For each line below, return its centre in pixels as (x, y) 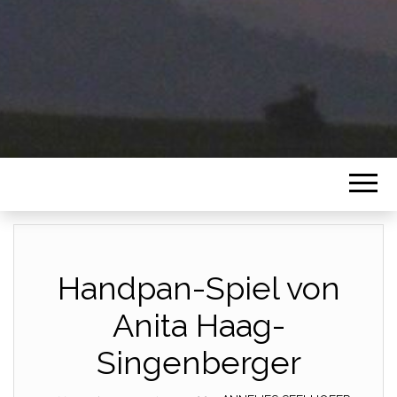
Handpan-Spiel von (198, 288)
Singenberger (198, 362)
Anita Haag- (198, 325)
